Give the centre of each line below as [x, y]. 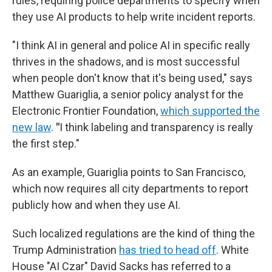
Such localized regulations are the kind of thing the [134, 233]
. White [233, 250]
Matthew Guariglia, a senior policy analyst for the [128, 94]
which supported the [210, 111]
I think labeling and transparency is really [156, 127]
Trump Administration [64, 250]
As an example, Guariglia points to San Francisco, [129, 172]
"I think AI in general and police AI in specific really [131, 45]
